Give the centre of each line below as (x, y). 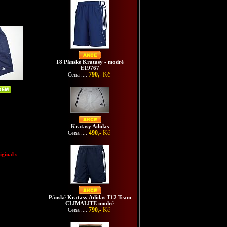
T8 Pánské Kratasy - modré (90, 62)
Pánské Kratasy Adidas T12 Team (90, 197)
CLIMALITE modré (90, 203)
